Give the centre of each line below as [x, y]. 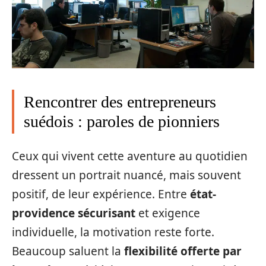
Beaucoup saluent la [68, 251]
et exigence [168, 213]
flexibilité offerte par [183, 251]
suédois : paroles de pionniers [122, 121]
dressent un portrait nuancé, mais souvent [126, 175]
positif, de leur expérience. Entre [101, 194]
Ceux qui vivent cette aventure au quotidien [130, 156]
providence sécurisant [74, 213]
